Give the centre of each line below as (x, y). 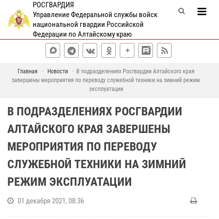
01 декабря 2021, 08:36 (51, 201)
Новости (57, 71)
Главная (27, 71)
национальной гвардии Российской (88, 24)
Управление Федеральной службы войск (95, 15)
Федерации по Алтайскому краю (82, 34)
